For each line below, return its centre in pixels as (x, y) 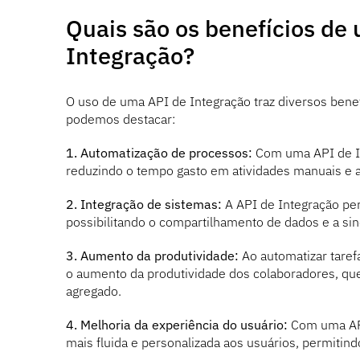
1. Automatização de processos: (159, 152)
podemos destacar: (120, 119)
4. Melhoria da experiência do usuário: (176, 324)
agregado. (93, 290)
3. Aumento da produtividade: (152, 255)
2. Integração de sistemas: (143, 204)
